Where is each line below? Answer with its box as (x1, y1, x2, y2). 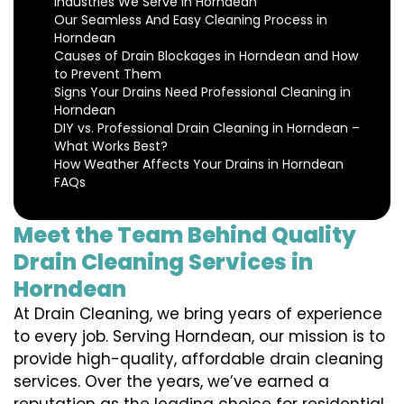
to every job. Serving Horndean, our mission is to (14, 326, 385, 348)
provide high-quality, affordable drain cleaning (14, 348, 383, 371)
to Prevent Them (54, 65, 161, 84)
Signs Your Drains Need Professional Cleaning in (54, 83, 351, 102)
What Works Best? (54, 137, 168, 156)
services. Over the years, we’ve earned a (14, 371, 329, 393)
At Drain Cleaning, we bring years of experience (14, 303, 382, 326)
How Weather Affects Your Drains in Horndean (54, 155, 344, 174)
